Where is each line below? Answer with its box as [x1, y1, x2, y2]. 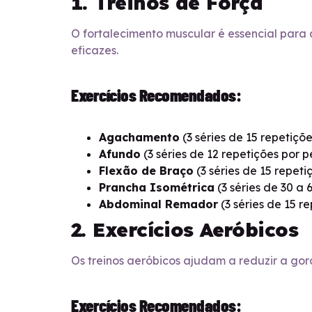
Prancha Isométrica [99, 180, 214, 195]
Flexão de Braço [99, 164, 194, 178]
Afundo [99, 147, 141, 162]
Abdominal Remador [99, 197, 218, 212]
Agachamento [99, 130, 180, 145]
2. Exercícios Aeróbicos [71, 217, 299, 242]
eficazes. [71, 43, 118, 58]
